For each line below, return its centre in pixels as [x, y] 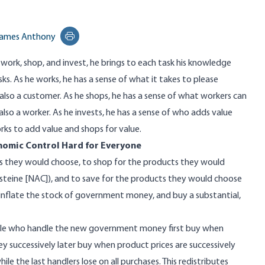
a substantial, [215, 196]
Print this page [97, 42]
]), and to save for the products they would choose [144, 179]
